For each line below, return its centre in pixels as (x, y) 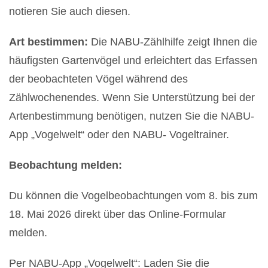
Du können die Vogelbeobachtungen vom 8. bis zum (133, 195)
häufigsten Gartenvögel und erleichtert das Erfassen (133, 60)
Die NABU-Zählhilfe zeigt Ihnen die (174, 42)
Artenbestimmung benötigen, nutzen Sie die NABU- (132, 116)
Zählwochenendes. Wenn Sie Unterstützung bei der (132, 97)
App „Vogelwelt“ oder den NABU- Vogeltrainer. (119, 134)
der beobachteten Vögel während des (98, 79)
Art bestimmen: (50, 42)
